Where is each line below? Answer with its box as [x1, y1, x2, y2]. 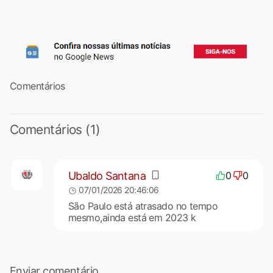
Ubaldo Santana [68, 169, 146, 182]
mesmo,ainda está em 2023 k [68, 211, 196, 224]
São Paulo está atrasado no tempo [68, 200, 218, 213]
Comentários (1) [10, 122, 101, 138]
